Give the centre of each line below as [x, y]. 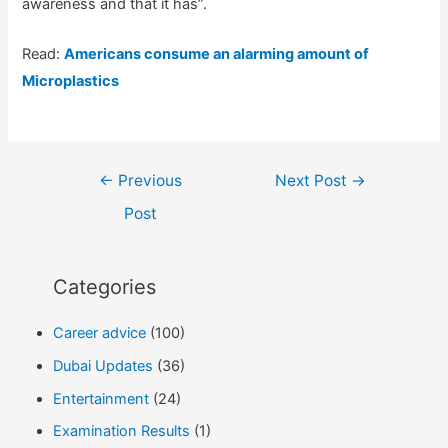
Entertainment [100, 398]
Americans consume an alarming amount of [217, 54]
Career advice [99, 333]
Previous [147, 181]
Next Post [313, 181]
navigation [91, 201]
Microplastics [71, 81]
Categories [104, 287]
